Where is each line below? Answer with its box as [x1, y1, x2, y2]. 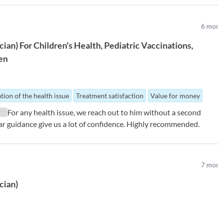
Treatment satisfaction [76, 91, 144, 100]
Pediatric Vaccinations [104, 40, 192, 51]
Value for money [150, 91, 200, 100]
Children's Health [34, 40, 101, 51]
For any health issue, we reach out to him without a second [7, 108, 201, 117]
